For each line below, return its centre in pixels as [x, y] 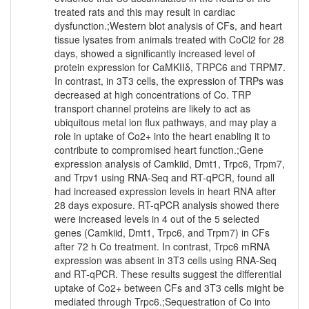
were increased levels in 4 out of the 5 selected [157, 219]
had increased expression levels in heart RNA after [165, 191]
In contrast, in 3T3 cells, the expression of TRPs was [169, 81]
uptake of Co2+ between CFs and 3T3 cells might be [169, 288]
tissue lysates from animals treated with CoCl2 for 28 [169, 40]
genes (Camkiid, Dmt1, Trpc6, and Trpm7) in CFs [162, 233]
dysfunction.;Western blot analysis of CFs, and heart [168, 26]
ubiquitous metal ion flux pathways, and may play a [166, 122]
